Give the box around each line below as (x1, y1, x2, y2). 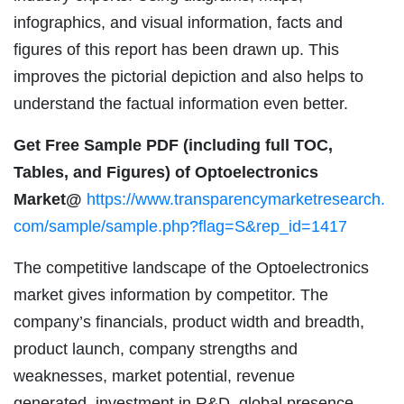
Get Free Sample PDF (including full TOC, (14, 136, 333, 155)
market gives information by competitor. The (14, 286, 328, 305)
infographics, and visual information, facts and (14, 14, 343, 32)
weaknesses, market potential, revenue (14, 367, 295, 386)
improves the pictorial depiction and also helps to (14, 68, 363, 87)
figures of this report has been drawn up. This (14, 41, 339, 60)
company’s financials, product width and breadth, (14, 313, 364, 332)
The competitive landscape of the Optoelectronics (14, 259, 369, 278)
